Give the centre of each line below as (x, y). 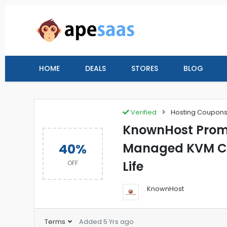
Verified (143, 112)
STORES (145, 68)
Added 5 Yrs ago (106, 222)
